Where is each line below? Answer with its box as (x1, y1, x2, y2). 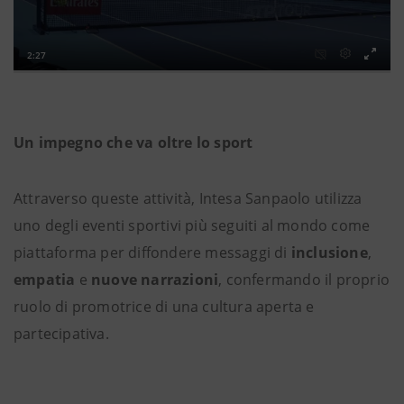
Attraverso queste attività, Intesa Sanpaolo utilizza (14, 188, 363, 209)
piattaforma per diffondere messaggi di (14, 243, 291, 263)
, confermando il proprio (218, 270, 390, 290)
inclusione (290, 243, 368, 263)
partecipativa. (14, 324, 109, 344)
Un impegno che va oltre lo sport (14, 133, 253, 153)
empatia (14, 270, 76, 290)
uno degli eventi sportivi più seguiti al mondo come (14, 216, 371, 236)
